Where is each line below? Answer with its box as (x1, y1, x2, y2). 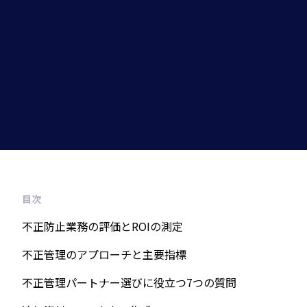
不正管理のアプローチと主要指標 (22, 246, 186, 263)
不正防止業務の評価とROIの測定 (22, 218, 183, 235)
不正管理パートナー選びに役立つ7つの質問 (22, 274, 236, 291)
